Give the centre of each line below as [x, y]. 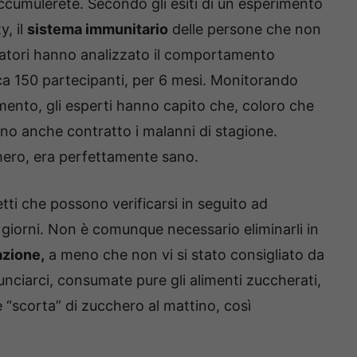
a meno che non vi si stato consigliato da [184, 254]
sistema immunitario [98, 29]
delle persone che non [245, 29]
